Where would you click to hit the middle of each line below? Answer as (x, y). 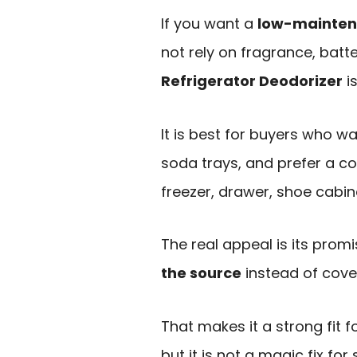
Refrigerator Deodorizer (252, 81)
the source (201, 273)
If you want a (209, 24)
